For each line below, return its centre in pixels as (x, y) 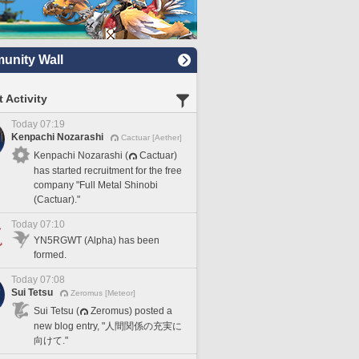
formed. (50, 255)
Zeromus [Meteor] (103, 293)
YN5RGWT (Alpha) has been (97, 240)
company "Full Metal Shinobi (96, 185)
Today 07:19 (38, 124)
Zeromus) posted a (131, 311)
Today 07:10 (38, 224)
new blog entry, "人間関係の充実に (108, 326)
